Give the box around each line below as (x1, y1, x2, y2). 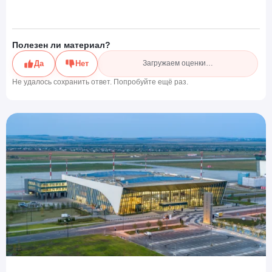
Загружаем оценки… (143, 59, 214, 68)
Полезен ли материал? (12, 39, 110, 50)
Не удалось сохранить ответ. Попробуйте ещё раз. (12, 77, 188, 86)
